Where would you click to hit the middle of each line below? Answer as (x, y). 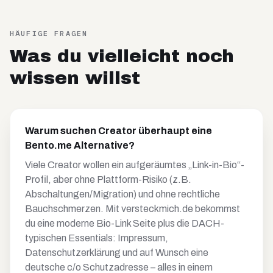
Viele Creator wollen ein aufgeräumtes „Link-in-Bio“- (135, 165)
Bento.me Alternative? (80, 145)
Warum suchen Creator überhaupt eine (119, 131)
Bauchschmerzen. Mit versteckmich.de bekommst (133, 209)
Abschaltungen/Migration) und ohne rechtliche (122, 194)
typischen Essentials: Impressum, (97, 238)
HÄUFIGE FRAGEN (49, 33)
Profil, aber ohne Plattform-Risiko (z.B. (108, 179)
